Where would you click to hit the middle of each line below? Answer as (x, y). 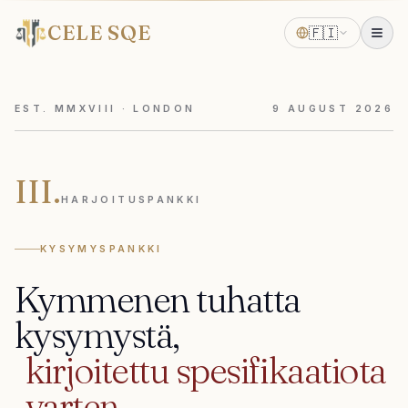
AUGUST (319, 109)
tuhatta (248, 299)
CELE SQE (100, 33)
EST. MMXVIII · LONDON (105, 109)
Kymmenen (102, 299)
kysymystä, (97, 335)
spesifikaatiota (280, 370)
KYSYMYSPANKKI (102, 249)
